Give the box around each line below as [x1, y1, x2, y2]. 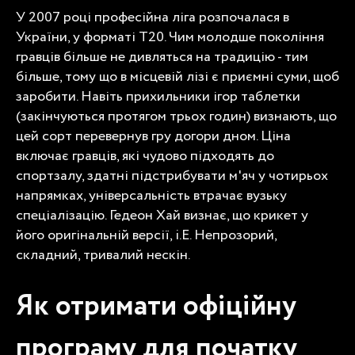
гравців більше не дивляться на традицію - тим [16, 46, 308, 67]
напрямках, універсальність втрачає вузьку [16, 185, 287, 206]
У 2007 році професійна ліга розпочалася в [16, 6, 289, 28]
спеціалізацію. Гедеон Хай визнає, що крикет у [16, 204, 308, 226]
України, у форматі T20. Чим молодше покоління [16, 26, 324, 48]
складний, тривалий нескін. [16, 244, 190, 265]
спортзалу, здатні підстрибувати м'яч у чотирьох [16, 165, 328, 186]
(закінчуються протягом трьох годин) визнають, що [16, 105, 337, 127]
